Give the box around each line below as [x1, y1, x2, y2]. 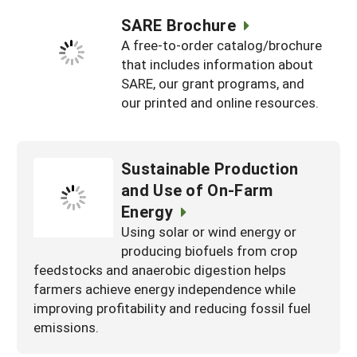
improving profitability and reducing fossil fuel [33, 298, 311, 317]
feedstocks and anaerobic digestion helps [33, 260, 286, 279]
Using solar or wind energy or [121, 222, 296, 241]
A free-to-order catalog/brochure [121, 35, 322, 54]
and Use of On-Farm [121, 178, 273, 200]
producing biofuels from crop [121, 241, 297, 260]
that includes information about [121, 54, 313, 73]
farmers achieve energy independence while [33, 279, 296, 298]
